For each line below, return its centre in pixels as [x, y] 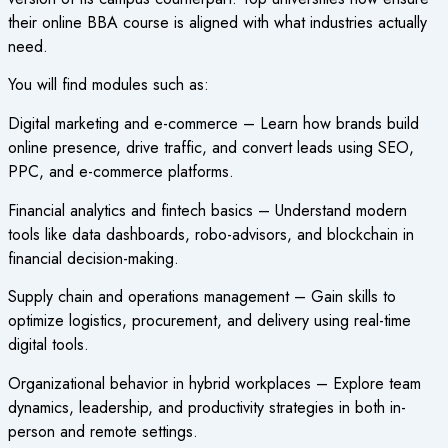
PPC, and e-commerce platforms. [120, 172]
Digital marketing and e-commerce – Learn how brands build [213, 124]
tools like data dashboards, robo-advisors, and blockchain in [210, 234]
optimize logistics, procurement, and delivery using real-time [209, 321]
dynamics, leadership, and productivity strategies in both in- [206, 407]
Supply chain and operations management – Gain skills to [201, 297]
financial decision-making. [93, 258]
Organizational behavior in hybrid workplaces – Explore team [214, 383]
